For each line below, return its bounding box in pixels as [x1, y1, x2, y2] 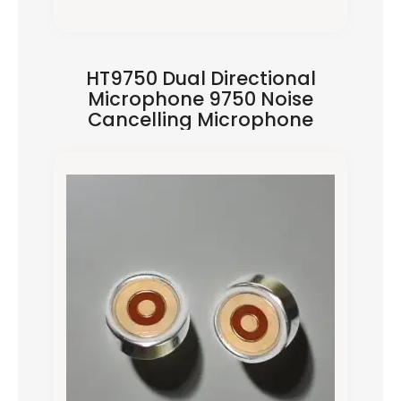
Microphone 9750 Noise [88, 86, 313, 112]
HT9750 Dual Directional [85, 65, 316, 91]
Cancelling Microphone [88, 107, 313, 132]
